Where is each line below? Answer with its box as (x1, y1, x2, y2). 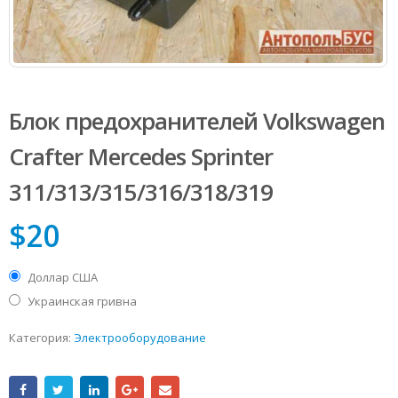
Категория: (9, 329, 74, 346)
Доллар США (28, 269, 98, 286)
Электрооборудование (74, 329, 206, 346)
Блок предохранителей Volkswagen (9, 104, 385, 137)
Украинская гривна (28, 293, 137, 310)
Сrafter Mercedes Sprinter (9, 139, 273, 172)
